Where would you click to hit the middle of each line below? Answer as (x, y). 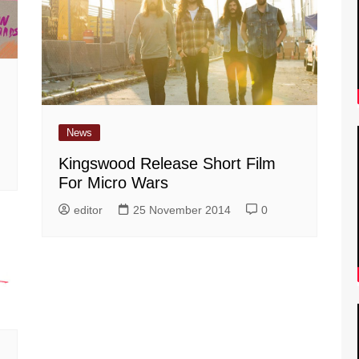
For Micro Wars (114, 182)
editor (89, 210)
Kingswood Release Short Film (167, 163)
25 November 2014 (182, 210)
